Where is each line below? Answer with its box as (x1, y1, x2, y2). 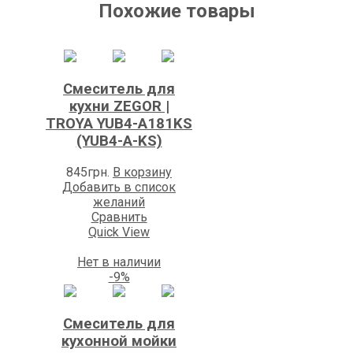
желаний (93, 194, 145, 210)
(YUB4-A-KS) (76, 132, 162, 150)
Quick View (88, 224, 150, 240)
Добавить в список (62, 179, 176, 195)
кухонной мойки (61, 332, 176, 350)
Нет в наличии (77, 254, 161, 269)
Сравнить (91, 209, 147, 225)
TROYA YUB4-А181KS (46, 115, 192, 133)
